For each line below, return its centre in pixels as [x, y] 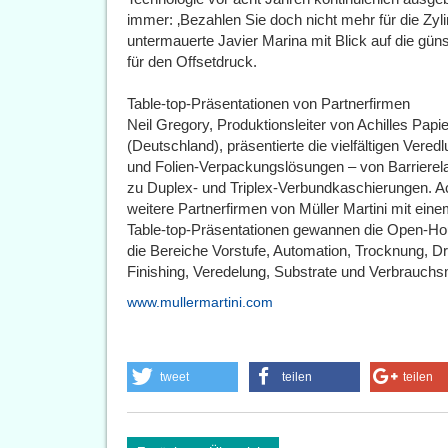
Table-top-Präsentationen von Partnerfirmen [268, 103]
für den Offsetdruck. [192, 61]
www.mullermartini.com [200, 302]
